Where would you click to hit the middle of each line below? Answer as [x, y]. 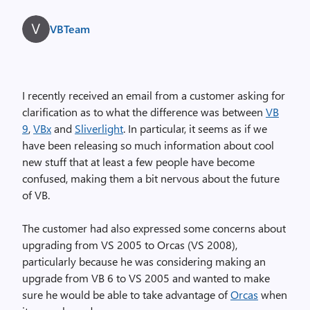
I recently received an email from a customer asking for [154, 95]
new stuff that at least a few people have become [138, 162]
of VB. [36, 195]
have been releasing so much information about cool [148, 145]
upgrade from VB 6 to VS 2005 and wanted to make [146, 278]
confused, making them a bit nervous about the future [151, 178]
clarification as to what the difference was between [144, 112]
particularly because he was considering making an [144, 261]
